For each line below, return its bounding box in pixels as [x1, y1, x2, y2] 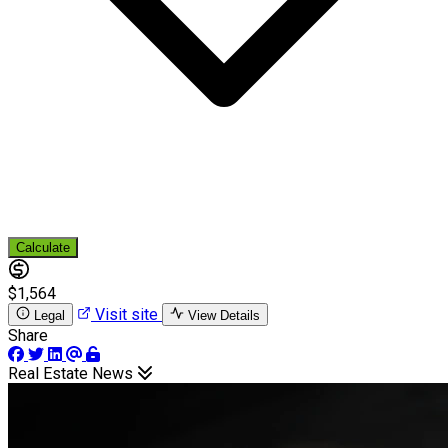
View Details [188, 307, 260, 323]
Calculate [16, 239, 70, 255]
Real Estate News [8, 363, 137, 383]
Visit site [91, 304, 162, 324]
